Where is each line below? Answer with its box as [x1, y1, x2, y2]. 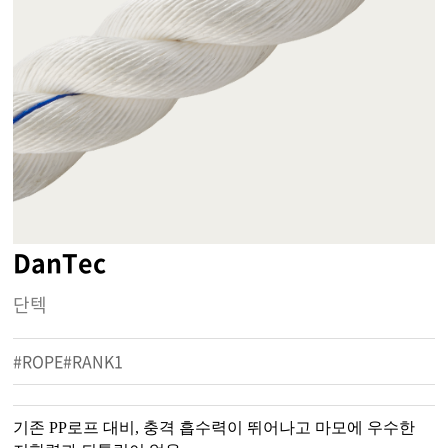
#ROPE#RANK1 [13, 349, 124, 374]
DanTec [13, 244, 107, 282]
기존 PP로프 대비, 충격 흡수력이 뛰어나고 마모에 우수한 [13, 419, 416, 437]
